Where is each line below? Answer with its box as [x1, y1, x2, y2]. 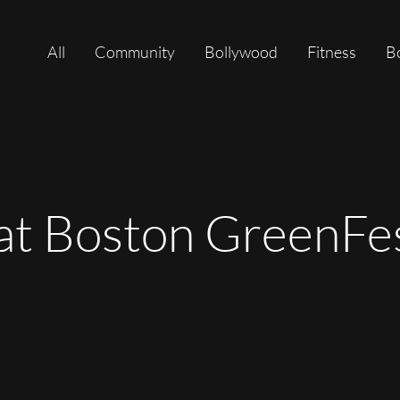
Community [95, 42, 175, 62]
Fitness [307, 42, 356, 62]
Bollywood [204, 42, 278, 62]
